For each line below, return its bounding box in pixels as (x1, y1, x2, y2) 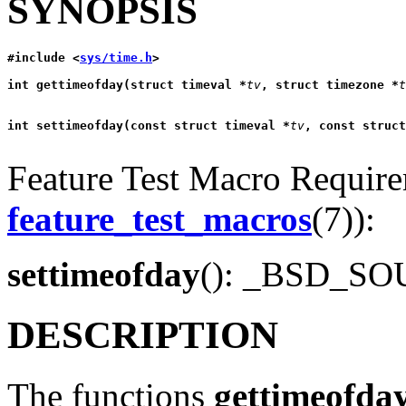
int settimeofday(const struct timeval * (7, 119, 290, 133)
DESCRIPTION (7, 313, 278, 356)
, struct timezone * (261, 78, 399, 92)
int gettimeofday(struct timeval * (7, 78, 246, 92)
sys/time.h (80, 51, 152, 65)
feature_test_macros (7, 199, 312, 239)
